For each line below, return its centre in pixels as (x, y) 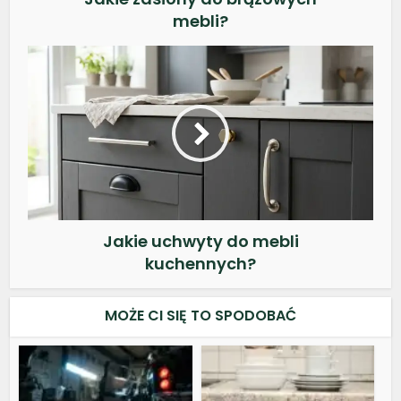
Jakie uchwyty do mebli (200, 241)
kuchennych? (200, 264)
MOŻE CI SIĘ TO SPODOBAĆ (200, 316)
